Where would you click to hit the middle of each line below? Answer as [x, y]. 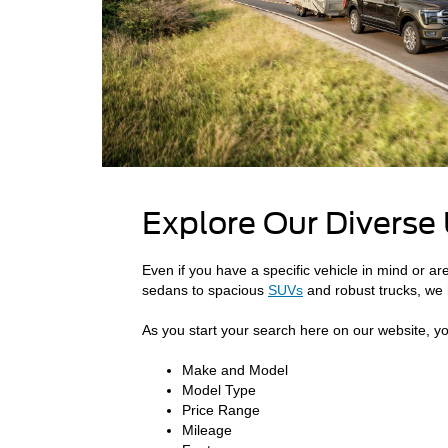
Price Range [221, 409]
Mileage [207, 429]
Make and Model [235, 369]
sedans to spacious [205, 289]
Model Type [219, 389]
